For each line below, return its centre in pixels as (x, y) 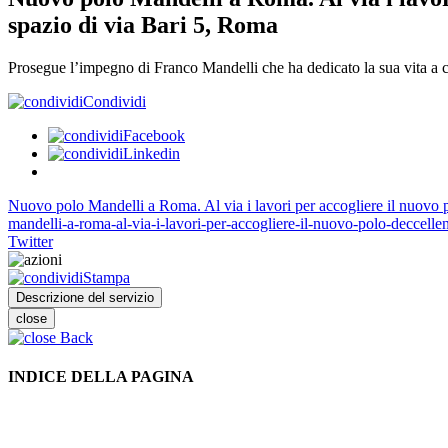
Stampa (106, 277)
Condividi (114, 101)
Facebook (154, 135)
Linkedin (151, 153)
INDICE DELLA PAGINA (101, 377)
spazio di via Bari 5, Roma (143, 24)
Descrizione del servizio (85, 297)
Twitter (30, 241)
